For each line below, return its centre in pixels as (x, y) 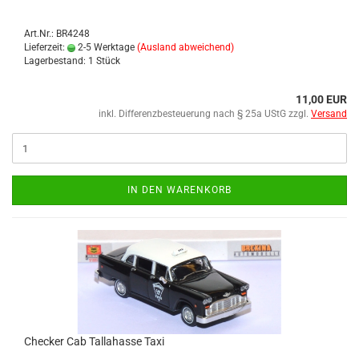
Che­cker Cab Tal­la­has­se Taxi (94, 341)
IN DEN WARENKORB (179, 190)
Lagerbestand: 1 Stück (72, 61)
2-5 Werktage (105, 47)
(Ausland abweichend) (186, 47)
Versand (329, 114)
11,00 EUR (321, 99)
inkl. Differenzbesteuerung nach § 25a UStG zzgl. (205, 114)
